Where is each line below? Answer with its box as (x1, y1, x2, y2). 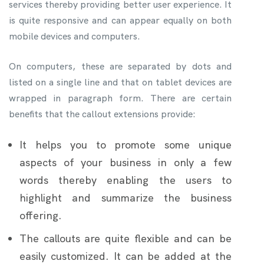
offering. (19, 208, 62, 222)
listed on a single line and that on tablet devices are (9, 75, 232, 88)
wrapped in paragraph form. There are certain (9, 91, 232, 104)
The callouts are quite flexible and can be (19, 231, 232, 245)
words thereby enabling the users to (19, 173, 232, 187)
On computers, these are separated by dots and (9, 60, 232, 72)
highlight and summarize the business (19, 190, 232, 204)
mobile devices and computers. (9, 29, 140, 42)
